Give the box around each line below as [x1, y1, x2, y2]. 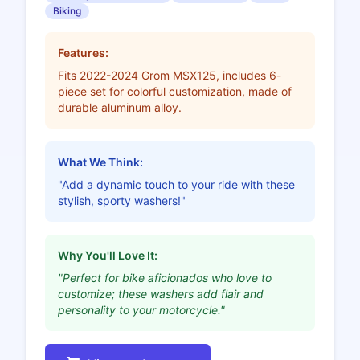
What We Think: [58, 155, 143, 170]
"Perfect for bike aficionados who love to [58, 271, 272, 285]
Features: [58, 46, 108, 60]
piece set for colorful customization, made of [58, 84, 292, 99]
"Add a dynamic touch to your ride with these [58, 178, 295, 192]
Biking [53, 5, 81, 18]
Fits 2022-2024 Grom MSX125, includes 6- [58, 68, 281, 83]
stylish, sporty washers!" [58, 194, 186, 208]
